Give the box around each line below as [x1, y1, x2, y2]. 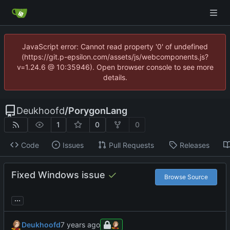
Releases [179, 140, 209, 149]
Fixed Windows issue [11, 169, 105, 181]
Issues [62, 140, 84, 149]
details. [103, 73, 127, 82]
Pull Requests [108, 140, 154, 149]
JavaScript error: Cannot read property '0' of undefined [22, 42, 208, 51]
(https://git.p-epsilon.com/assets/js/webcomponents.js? [22, 52, 208, 61]
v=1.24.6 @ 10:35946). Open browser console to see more [16, 63, 214, 71]
